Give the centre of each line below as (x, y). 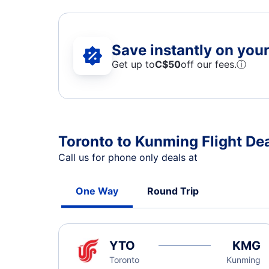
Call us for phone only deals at (129, 157)
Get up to (133, 64)
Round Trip (173, 191)
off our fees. (209, 64)
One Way (97, 191)
